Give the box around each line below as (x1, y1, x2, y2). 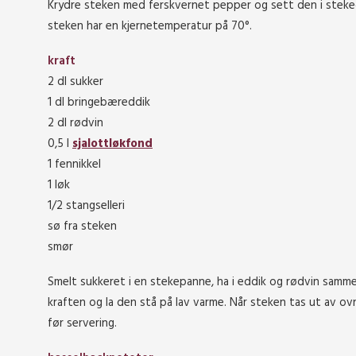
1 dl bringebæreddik (48, 93, 150, 112)
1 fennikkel (48, 155, 101, 174)
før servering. (48, 314, 117, 333)
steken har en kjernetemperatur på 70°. (48, 17, 252, 36)
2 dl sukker (48, 72, 103, 91)
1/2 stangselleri (48, 196, 125, 215)
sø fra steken (48, 217, 117, 236)
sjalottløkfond (72, 134, 153, 153)
